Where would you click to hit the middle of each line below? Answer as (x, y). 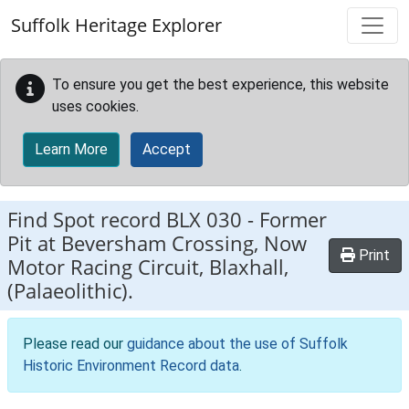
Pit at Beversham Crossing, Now (157, 243)
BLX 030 (204, 220)
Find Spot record (87, 220)
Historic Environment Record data (131, 366)
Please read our (75, 344)
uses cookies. (95, 106)
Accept (167, 149)
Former (293, 220)
